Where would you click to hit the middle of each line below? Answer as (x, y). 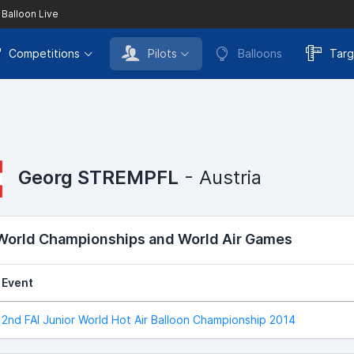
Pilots (162, 53)
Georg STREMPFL (98, 177)
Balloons (260, 53)
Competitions (44, 53)
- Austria (220, 177)
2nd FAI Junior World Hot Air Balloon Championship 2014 (149, 319)
